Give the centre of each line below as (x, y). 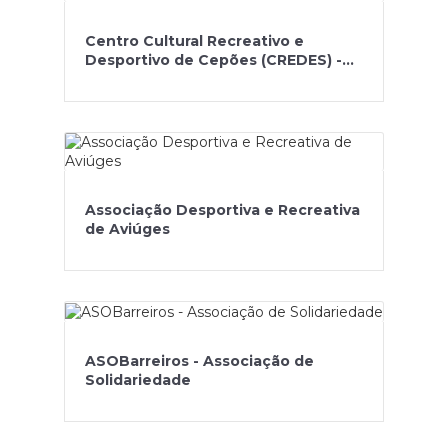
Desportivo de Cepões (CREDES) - (213, 60)
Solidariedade (138, 379)
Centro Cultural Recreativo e (194, 41)
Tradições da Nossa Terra (181, 79)
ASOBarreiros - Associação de (199, 360)
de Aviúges (127, 229)
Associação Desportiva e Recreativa (222, 210)
